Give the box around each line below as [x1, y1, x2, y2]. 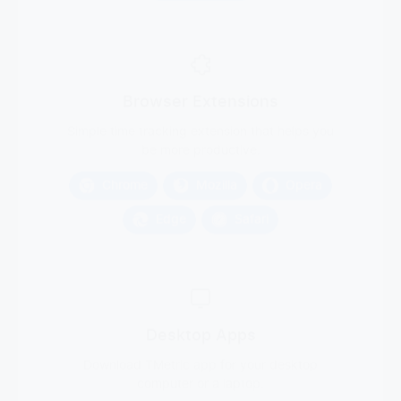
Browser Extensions [123, 68, 278, 85]
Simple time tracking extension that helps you [67, 99, 334, 113]
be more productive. [141, 118, 260, 132]
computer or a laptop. [137, 352, 264, 365]
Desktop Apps [145, 302, 256, 319]
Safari [235, 187, 269, 200]
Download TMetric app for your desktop [83, 333, 318, 346]
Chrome [102, 153, 148, 166]
